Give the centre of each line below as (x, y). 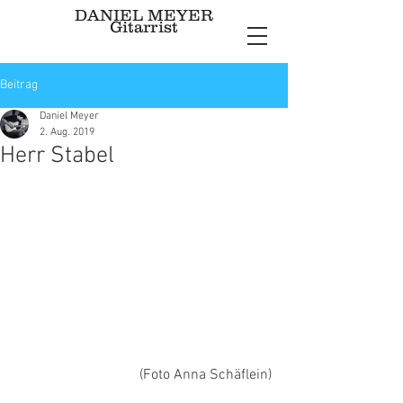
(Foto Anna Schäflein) (206, 376)
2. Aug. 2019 (67, 132)
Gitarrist (144, 27)
